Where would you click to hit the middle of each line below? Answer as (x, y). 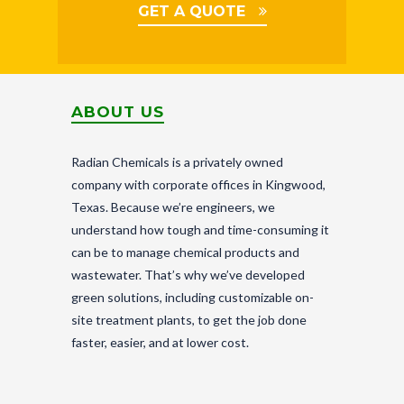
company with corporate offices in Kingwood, (198, 185)
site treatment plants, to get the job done (189, 320)
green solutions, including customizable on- (193, 298)
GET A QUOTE (191, 12)
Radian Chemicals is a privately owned (177, 162)
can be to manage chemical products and (185, 252)
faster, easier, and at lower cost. (160, 343)
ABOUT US (118, 112)
